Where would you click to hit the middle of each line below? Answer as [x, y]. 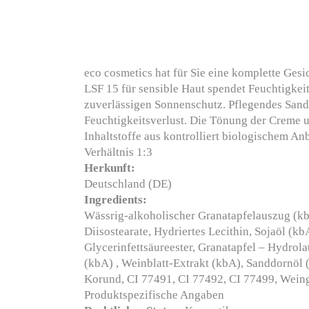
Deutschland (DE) [128, 184]
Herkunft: [110, 168]
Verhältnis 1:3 [118, 152]
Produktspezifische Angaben [154, 295]
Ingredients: [116, 200]
